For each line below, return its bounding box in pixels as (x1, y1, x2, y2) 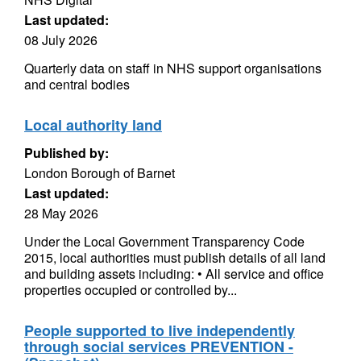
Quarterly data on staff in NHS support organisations (24, 59, 322, 77)
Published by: (24, 143, 109, 162)
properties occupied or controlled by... (24, 280, 237, 299)
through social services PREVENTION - (24, 336, 293, 357)
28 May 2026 (24, 204, 98, 222)
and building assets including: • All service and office (24, 264, 324, 283)
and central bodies (24, 75, 130, 93)
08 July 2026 (24, 31, 98, 49)
